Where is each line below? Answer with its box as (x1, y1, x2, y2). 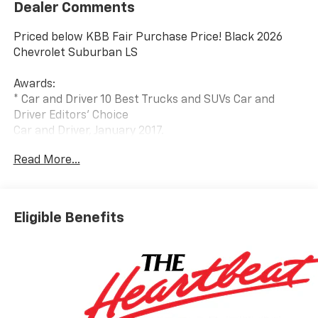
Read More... (13, 154, 80, 166)
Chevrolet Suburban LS (13, 47, 138, 59)
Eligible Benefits (13, 211, 124, 226)
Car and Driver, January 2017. (13, 125, 164, 137)
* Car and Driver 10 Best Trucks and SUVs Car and (13, 94, 275, 106)
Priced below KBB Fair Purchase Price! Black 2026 (13, 31, 283, 43)
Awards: (13, 78, 55, 90)
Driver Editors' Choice (13, 109, 128, 121)
